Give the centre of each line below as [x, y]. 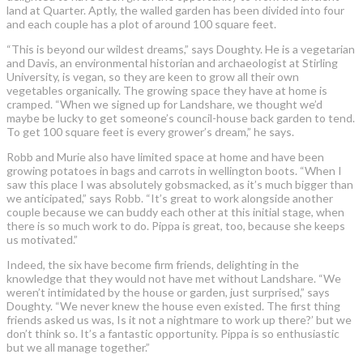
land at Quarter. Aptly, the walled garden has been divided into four [175, 10]
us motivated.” [42, 239]
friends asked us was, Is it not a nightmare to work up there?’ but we [179, 319]
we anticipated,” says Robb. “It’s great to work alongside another [170, 198]
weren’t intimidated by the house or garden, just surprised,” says [168, 292]
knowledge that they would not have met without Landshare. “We [174, 278]
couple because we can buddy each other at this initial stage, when [175, 211]
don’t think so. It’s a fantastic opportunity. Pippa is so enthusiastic [173, 333]
